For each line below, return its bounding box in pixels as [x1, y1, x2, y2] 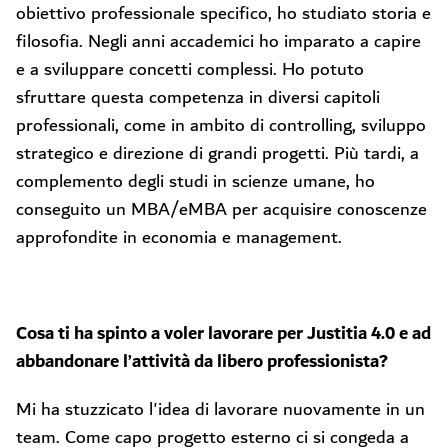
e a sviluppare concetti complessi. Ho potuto [16, 54, 364, 85]
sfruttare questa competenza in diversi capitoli [16, 82, 380, 113]
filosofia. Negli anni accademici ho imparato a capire [16, 26, 421, 57]
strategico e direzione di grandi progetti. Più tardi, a [16, 138, 419, 169]
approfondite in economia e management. [16, 222, 342, 253]
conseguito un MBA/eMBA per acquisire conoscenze [16, 194, 427, 225]
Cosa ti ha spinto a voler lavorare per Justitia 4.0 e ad [16, 317, 431, 350]
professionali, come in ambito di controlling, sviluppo [16, 110, 426, 141]
